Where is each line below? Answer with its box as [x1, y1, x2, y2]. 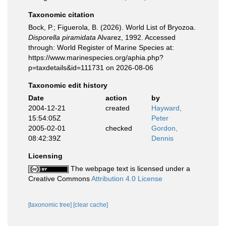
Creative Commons [28, 175, 91, 183]
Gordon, [151, 124, 178, 132]
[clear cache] [73, 201, 108, 208]
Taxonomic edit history [28, 81, 107, 89]
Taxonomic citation [28, 11, 94, 19]
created [105, 104, 130, 112]
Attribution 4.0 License [91, 175, 162, 183]
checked [105, 124, 132, 132]
